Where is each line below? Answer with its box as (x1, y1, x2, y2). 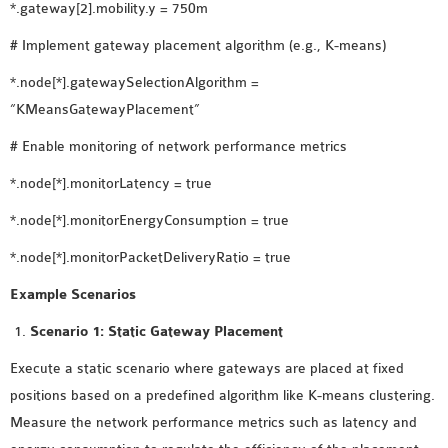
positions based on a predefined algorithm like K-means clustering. (10, 387, 435, 404)
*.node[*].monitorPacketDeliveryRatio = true (10, 249, 291, 266)
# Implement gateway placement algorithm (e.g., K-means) (10, 37, 386, 54)
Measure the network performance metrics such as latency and (10, 414, 417, 431)
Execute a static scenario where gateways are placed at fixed (10, 360, 404, 377)
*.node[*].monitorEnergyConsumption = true (10, 212, 289, 229)
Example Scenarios (10, 286, 136, 303)
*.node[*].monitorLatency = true (10, 175, 212, 192)
